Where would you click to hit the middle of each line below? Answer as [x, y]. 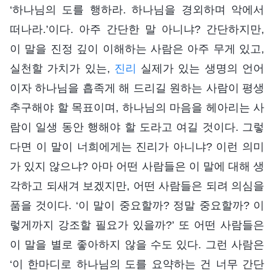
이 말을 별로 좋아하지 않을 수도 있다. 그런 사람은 [137, 244]
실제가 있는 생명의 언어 [200, 68]
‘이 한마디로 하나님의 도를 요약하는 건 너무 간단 [137, 264]
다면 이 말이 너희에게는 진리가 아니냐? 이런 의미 [137, 146]
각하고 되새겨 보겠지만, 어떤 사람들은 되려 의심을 [137, 186]
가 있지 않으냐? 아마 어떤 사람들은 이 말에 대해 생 [137, 166]
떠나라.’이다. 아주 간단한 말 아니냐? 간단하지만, [137, 29]
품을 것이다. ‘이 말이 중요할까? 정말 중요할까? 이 [137, 205]
